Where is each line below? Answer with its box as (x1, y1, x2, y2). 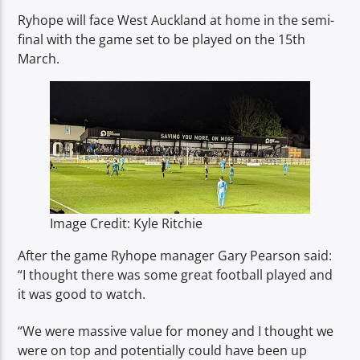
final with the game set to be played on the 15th (18, 30, 306, 48)
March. (18, 49, 60, 67)
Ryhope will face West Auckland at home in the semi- (18, 10, 335, 29)
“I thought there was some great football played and (18, 265, 333, 284)
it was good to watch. (18, 284, 146, 303)
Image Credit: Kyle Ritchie (50, 214, 203, 232)
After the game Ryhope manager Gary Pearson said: (18, 246, 333, 264)
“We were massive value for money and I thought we (18, 322, 334, 341)
